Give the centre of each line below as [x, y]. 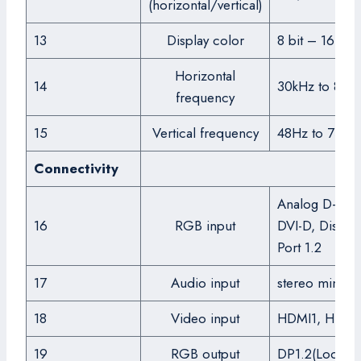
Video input [205, 318]
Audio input [205, 283]
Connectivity [76, 168]
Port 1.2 [299, 247]
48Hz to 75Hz [317, 133]
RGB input [205, 226]
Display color [205, 40]
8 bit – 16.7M [317, 40]
